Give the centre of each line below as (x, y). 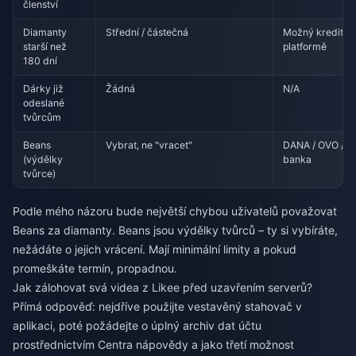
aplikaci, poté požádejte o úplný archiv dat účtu (137, 326)
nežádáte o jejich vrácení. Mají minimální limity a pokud (155, 250)
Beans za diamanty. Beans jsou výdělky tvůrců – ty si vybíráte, (175, 230)
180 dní (41, 60)
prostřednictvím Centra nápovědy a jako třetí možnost (153, 345)
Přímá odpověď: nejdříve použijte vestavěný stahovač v (157, 307)
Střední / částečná (147, 32)
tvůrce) (40, 173)
